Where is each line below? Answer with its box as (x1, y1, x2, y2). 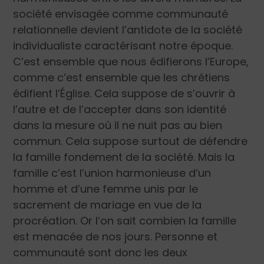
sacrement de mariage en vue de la (13, 197, 202, 213)
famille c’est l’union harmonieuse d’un (13, 166, 212, 181)
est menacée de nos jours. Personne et (13, 229, 218, 245)
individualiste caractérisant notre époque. (13, 38, 233, 54)
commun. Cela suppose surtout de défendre (13, 134, 248, 149)
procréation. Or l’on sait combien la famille (13, 213, 237, 229)
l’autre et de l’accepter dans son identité (13, 102, 227, 117)
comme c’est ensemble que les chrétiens (13, 70, 230, 85)
